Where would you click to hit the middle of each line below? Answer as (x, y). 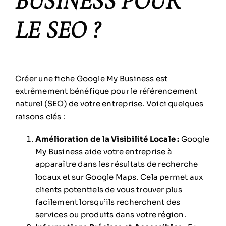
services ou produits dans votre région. (110, 214)
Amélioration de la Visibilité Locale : (107, 139)
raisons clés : (40, 116)
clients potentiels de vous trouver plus (108, 189)
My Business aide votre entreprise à (103, 151)
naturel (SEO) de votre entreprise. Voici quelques (109, 103)
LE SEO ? (57, 30)
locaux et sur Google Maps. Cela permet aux (119, 177)
